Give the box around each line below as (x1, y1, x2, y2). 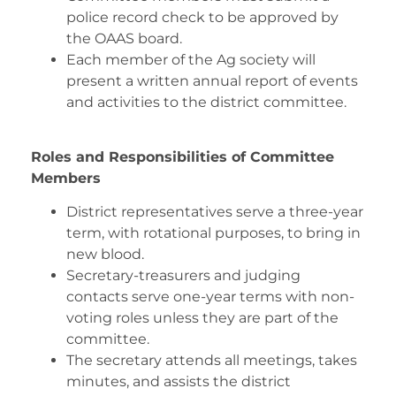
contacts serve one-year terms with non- (66, 288, 354, 306)
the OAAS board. (66, 29, 182, 47)
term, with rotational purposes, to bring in (66, 225, 361, 242)
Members (31, 169, 101, 187)
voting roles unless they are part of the (66, 309, 339, 327)
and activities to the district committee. (66, 93, 346, 110)
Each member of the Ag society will (66, 50, 316, 68)
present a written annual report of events (66, 72, 358, 89)
